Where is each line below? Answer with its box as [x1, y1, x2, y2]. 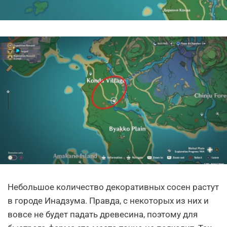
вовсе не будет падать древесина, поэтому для [8, 209, 198, 220]
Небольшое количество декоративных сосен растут [8, 182, 219, 193]
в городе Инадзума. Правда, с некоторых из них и [8, 196, 209, 206]
